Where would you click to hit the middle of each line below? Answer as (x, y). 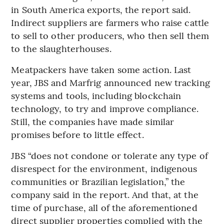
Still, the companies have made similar (93, 121)
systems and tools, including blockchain (96, 95)
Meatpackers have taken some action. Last (101, 69)
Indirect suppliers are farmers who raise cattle (110, 22)
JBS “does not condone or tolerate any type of (109, 155)
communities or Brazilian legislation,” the (98, 181)
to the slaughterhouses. (61, 48)
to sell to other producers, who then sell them (110, 35)
